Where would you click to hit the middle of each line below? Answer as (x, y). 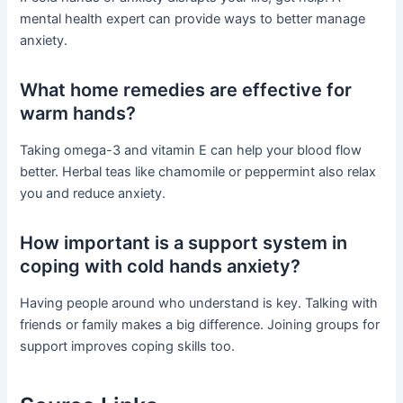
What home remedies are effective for (186, 90)
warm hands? (78, 114)
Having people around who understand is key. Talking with (199, 304)
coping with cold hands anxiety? (161, 267)
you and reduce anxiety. (93, 194)
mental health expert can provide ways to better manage (193, 19)
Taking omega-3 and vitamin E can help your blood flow (191, 151)
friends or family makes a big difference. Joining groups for (200, 325)
